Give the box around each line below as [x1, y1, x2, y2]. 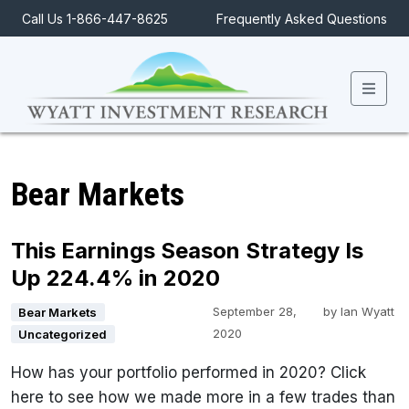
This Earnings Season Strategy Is [11, 237, 363, 265]
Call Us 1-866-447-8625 [22, 10, 168, 26]
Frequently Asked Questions [216, 10, 387, 26]
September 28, [212, 304, 297, 320]
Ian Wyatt [340, 304, 394, 320]
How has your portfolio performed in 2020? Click [11, 363, 366, 383]
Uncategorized [18, 327, 108, 342]
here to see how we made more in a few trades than [11, 388, 395, 407]
